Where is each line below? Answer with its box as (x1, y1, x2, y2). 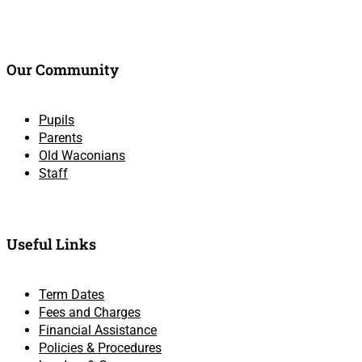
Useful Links (6, 234, 96, 254)
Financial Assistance (39, 322, 157, 339)
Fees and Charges (39, 305, 141, 321)
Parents (39, 130, 82, 146)
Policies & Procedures (39, 340, 162, 356)
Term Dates (39, 287, 104, 303)
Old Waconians (39, 148, 125, 164)
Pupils (39, 112, 74, 128)
